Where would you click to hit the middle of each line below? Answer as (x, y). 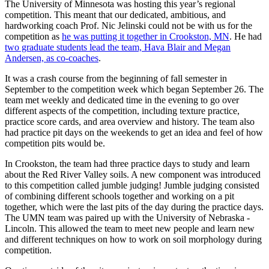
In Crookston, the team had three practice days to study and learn (127, 164)
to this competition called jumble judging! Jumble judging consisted (132, 186)
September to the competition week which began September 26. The (134, 89)
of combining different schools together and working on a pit (119, 196)
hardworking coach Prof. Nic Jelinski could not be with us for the (128, 26)
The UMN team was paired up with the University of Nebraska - (127, 218)
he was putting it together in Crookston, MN (146, 37)
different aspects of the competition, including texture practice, (122, 111)
